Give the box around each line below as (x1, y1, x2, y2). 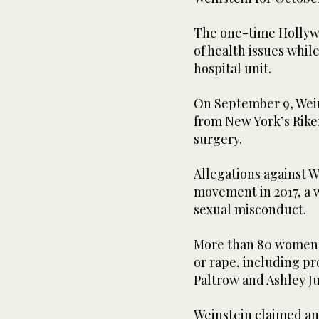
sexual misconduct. (194, 201, 306, 218)
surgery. (194, 130, 242, 147)
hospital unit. (194, 60, 271, 77)
